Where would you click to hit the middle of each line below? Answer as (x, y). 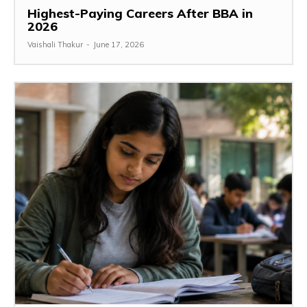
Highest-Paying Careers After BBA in (140, 13)
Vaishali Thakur (55, 44)
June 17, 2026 (119, 44)
